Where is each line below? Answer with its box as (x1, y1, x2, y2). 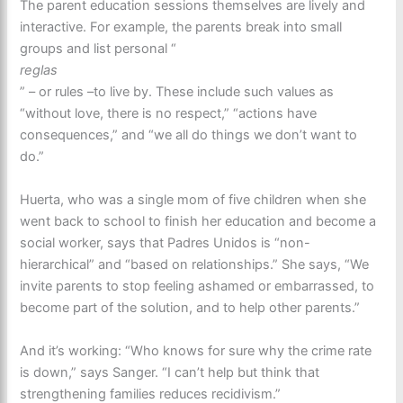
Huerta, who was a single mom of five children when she (20, 191, 367, 208)
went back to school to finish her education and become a (20, 212, 377, 229)
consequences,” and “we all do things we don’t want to (20, 126, 358, 143)
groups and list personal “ (20, 40, 177, 57)
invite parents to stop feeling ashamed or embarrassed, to (20, 277, 375, 294)
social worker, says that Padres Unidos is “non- (20, 234, 311, 251)
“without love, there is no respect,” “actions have (20, 104, 318, 121)
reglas (20, 61, 58, 78)
